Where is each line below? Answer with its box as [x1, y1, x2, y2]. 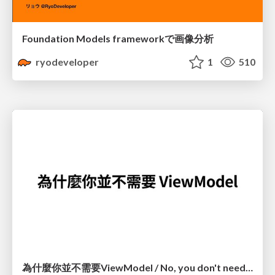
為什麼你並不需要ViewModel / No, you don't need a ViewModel [246, 261, 253, 273]
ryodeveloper [34, 56, 99, 68]
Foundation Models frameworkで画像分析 [22, 33, 214, 45]
